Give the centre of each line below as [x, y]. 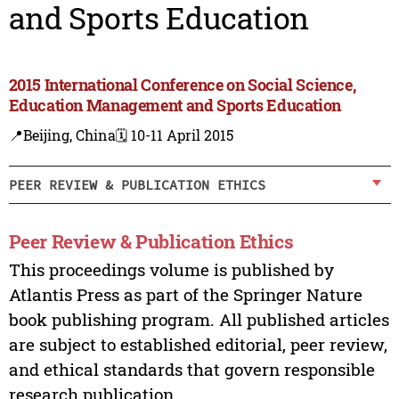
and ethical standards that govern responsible [191, 370]
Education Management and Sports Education [175, 106]
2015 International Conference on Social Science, [182, 85]
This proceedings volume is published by [171, 270]
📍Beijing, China [62, 135]
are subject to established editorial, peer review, [198, 345]
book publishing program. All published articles [199, 320]
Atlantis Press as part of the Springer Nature [185, 295]
